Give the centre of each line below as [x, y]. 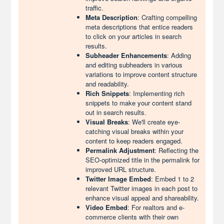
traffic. [95, 8]
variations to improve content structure [141, 74]
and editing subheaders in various [134, 65]
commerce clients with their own [132, 217]
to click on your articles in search [134, 36]
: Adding [179, 55]
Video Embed [107, 207]
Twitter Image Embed [118, 179]
